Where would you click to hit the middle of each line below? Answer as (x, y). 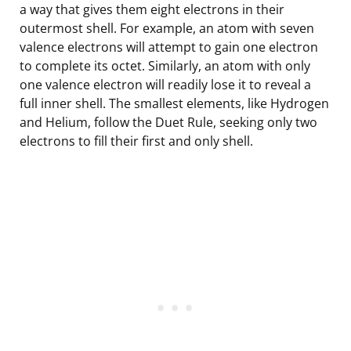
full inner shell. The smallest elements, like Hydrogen (174, 103)
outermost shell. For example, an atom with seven (167, 28)
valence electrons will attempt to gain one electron (169, 47)
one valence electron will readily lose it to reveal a (165, 84)
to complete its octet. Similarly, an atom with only (165, 65)
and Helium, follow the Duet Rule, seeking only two (168, 122)
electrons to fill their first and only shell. (136, 141)
